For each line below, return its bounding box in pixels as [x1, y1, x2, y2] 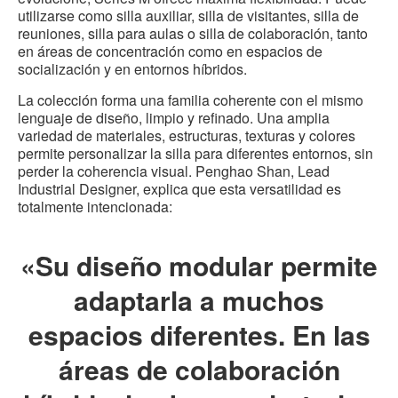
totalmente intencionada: [18, 196, 172, 218]
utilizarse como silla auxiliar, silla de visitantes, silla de [18, 5, 359, 27]
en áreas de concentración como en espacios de [18, 41, 322, 62]
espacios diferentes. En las [28, 315, 370, 354]
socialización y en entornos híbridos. [18, 59, 247, 80]
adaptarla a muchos [74, 281, 324, 320]
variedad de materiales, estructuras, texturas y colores [18, 125, 355, 147]
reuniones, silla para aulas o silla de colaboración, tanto [18, 23, 368, 44]
